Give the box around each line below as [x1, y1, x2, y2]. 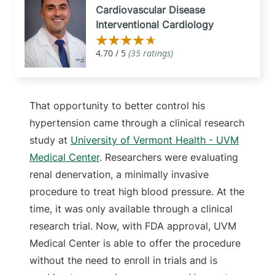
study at [29, 133, 71, 146]
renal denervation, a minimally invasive [29, 168, 209, 180]
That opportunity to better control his [29, 99, 205, 112]
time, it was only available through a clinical [29, 202, 233, 215]
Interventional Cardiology [96, 18, 214, 31]
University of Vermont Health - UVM [71, 133, 239, 146]
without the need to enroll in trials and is [29, 254, 217, 266]
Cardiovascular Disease [96, 3, 205, 16]
